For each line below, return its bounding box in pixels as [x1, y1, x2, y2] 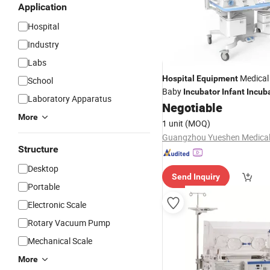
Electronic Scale [28, 199, 86, 210]
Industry [28, 39, 59, 50]
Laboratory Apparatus [28, 93, 111, 104]
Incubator [183, 87, 220, 96]
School [28, 75, 53, 86]
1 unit [162, 118, 183, 129]
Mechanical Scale [28, 235, 92, 246]
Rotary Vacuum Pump [28, 217, 110, 228]
